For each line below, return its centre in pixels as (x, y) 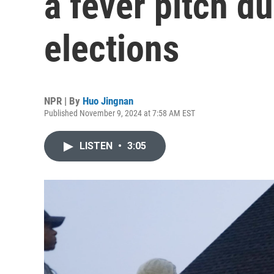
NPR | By (63, 101)
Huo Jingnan (108, 101)
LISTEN (97, 146)
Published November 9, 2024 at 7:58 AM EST (120, 113)
